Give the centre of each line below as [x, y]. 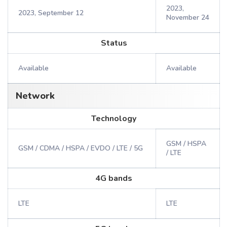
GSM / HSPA [186, 144]
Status [114, 43]
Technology [114, 119]
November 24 [188, 17]
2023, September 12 [51, 13]
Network [35, 96]
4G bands [114, 178]
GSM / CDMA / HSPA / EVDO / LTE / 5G [81, 148]
